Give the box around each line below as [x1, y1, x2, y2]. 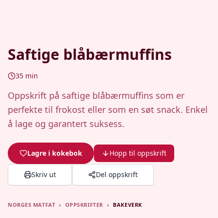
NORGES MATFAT [8, 201, 55, 208]
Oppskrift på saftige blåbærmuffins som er [8, 90, 184, 101]
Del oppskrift [96, 170, 138, 179]
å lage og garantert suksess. [8, 118, 125, 129]
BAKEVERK [113, 201, 142, 208]
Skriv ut [32, 170, 56, 179]
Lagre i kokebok [27, 148, 82, 158]
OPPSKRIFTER [65, 201, 103, 208]
